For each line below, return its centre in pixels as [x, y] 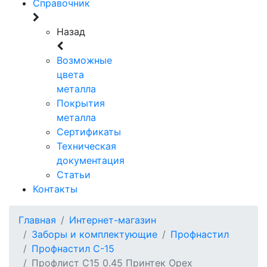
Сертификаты [89, 132]
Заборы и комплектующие [94, 235]
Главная [37, 220]
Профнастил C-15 [73, 249]
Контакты [55, 189]
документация [91, 161]
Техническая [86, 146]
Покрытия [81, 103]
